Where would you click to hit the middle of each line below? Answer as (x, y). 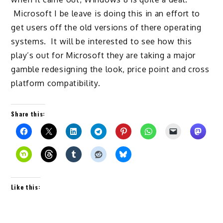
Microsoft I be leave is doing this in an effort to (106, 13)
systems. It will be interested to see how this (102, 41)
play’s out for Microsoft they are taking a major (104, 55)
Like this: (26, 187)
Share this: (28, 113)
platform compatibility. (56, 83)
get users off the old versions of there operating (106, 27)
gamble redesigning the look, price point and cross (110, 69)
